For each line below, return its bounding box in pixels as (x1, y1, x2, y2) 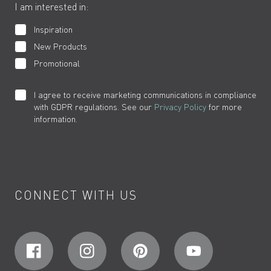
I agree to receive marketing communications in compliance (34, 90, 256, 100)
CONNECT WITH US (15, 188, 137, 203)
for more (206, 102, 242, 112)
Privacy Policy (154, 102, 206, 112)
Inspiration (34, 24, 73, 34)
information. (34, 114, 77, 124)
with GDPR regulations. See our (34, 102, 154, 112)
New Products (34, 41, 87, 51)
